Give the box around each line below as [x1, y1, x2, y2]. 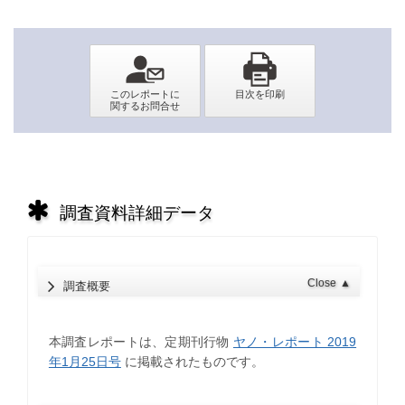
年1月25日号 [48, 354, 121, 370]
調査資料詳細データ [59, 202, 214, 222]
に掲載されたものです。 [120, 354, 264, 370]
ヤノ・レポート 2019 [232, 334, 357, 350]
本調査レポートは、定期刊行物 [48, 334, 233, 350]
